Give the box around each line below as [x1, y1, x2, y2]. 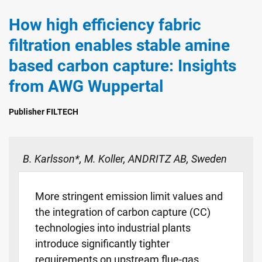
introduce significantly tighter [35, 237, 170, 250]
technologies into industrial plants [35, 222, 191, 235]
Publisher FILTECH [9, 107, 78, 118]
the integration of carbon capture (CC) [35, 206, 211, 219]
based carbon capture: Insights [9, 56, 236, 76]
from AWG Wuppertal [9, 77, 163, 96]
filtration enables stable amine [9, 36, 230, 56]
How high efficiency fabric [9, 15, 201, 35]
